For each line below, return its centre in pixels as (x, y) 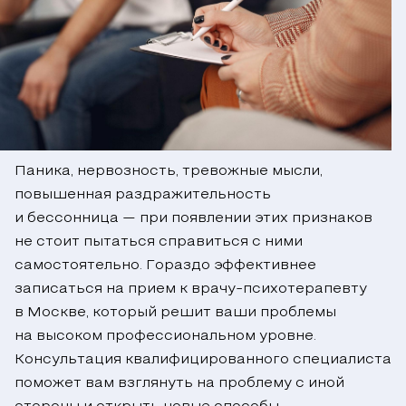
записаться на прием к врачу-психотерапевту (191, 290)
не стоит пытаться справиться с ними (159, 242)
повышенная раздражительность (143, 195)
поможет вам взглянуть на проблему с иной (179, 384)
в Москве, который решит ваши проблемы (175, 313)
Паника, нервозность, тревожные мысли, (169, 172)
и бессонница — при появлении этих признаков (193, 219)
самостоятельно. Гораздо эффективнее (165, 266)
